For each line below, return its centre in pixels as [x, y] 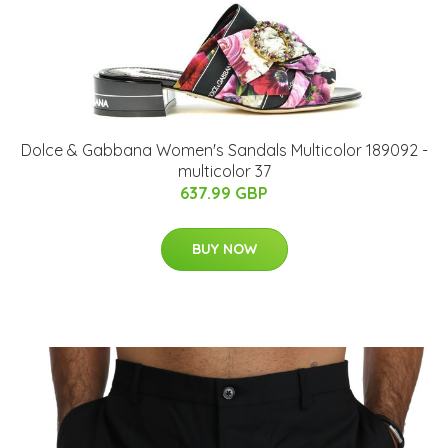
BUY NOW [224, 249]
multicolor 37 [224, 171]
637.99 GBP [224, 193]
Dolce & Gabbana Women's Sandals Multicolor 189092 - [224, 150]
